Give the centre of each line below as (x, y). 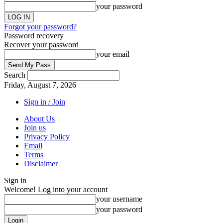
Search (15, 75)
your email (113, 54)
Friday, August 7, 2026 (40, 85)
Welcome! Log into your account (56, 189)
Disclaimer (41, 164)
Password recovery (34, 36)
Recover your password (41, 45)
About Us (39, 119)
